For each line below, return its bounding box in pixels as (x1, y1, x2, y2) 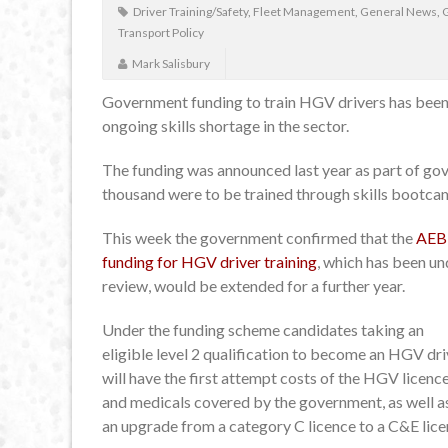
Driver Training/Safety (133, 4, 248, 20)
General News (360, 4, 437, 20)
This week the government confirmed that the (102, 228, 416, 248)
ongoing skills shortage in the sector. (102, 116, 349, 136)
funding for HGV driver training (102, 252, 317, 272)
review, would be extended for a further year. (102, 276, 405, 296)
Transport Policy (118, 25, 204, 41)
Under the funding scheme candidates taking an (102, 320, 424, 340)
